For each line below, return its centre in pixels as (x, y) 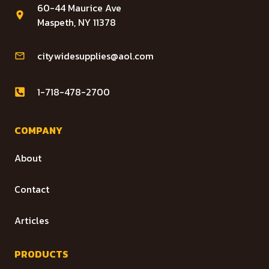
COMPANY (38, 130)
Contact (32, 189)
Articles (32, 220)
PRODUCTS (41, 254)
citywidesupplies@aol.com (95, 56)
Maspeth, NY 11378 (77, 22)
